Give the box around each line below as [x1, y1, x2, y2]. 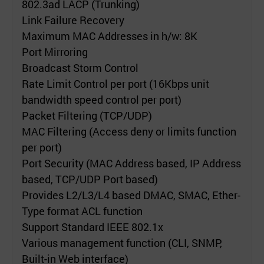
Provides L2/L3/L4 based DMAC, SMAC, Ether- [22, 187, 240, 202]
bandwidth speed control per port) [22, 92, 181, 107]
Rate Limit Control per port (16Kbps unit [22, 76, 209, 91]
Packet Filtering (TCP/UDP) [22, 108, 152, 123]
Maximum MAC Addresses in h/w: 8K [22, 28, 197, 43]
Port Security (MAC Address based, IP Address [22, 156, 241, 170]
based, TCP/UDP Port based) [22, 171, 158, 186]
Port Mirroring [22, 44, 90, 59]
